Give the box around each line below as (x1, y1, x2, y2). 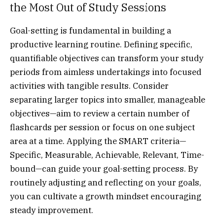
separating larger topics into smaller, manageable (10, 94, 205, 105)
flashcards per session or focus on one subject (10, 121, 195, 133)
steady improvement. (10, 204, 93, 216)
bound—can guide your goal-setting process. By (10, 163, 198, 174)
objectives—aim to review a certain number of (10, 108, 189, 119)
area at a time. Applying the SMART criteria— (10, 135, 186, 147)
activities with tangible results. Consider (10, 80, 169, 91)
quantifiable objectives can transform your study (10, 52, 203, 64)
